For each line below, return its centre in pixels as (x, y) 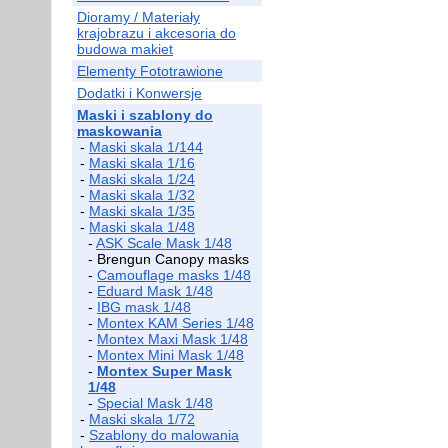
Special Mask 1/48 (155, 403)
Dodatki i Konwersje (139, 93)
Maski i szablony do (145, 115)
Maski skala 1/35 (142, 211)
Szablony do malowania (164, 435)
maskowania (119, 131)
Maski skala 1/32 (142, 195)
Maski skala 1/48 (142, 227)
